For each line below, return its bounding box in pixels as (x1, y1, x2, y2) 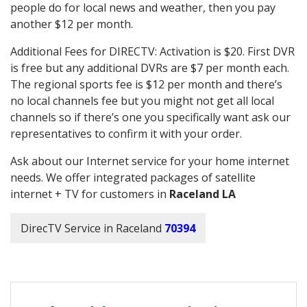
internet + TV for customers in (10, 186, 169, 201)
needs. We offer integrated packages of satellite (10, 169, 256, 185)
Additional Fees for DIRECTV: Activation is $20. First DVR (10, 43, 295, 59)
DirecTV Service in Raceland (21, 220, 162, 236)
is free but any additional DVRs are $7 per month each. (10, 60, 289, 75)
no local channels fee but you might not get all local (10, 93, 274, 108)
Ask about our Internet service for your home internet (10, 153, 289, 169)
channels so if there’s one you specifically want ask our (10, 109, 291, 125)
